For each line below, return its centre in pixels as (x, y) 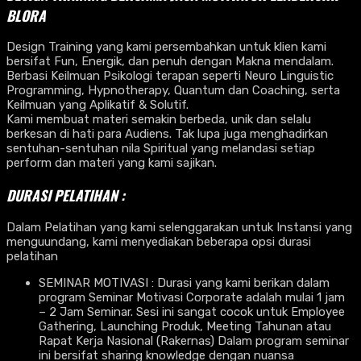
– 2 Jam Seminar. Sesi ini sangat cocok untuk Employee (192, 311)
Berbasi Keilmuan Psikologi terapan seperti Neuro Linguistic (170, 76)
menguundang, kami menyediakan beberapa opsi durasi (159, 241)
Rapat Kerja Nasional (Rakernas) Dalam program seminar (194, 340)
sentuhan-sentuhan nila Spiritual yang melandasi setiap (161, 149)
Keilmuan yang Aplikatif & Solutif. (98, 105)
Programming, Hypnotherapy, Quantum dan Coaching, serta (173, 91)
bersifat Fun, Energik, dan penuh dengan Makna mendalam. (170, 62)
